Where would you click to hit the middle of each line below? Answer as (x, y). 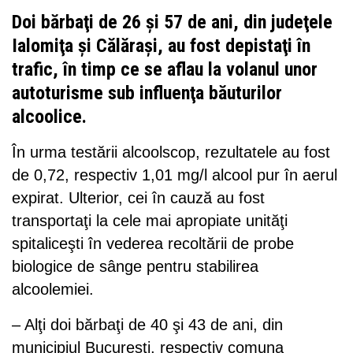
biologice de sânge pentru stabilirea (135, 266)
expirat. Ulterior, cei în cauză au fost (138, 197)
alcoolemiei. (53, 289)
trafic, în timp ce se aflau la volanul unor (165, 69)
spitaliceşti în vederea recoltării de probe (153, 243)
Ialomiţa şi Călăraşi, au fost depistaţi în (161, 45)
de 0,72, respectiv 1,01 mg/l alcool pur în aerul (175, 175)
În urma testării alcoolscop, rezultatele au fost (171, 152)
